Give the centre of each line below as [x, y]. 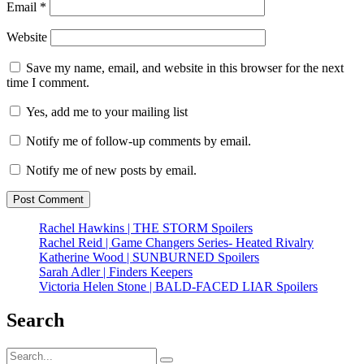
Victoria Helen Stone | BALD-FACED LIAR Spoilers [178, 286]
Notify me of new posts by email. [111, 170]
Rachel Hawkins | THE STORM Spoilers [146, 227]
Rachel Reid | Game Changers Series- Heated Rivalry [176, 242]
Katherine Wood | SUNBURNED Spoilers [149, 257]
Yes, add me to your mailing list [105, 111]
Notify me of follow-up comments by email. [139, 141]
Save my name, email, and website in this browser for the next [185, 67]
